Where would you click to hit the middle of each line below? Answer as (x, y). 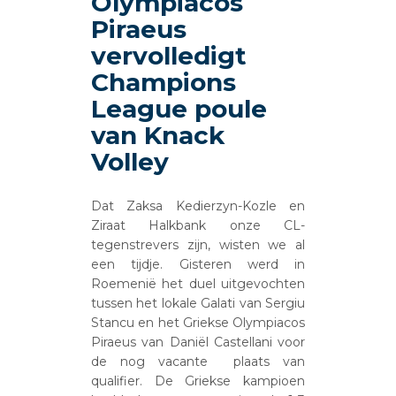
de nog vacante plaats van (198, 361)
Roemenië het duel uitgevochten (198, 283)
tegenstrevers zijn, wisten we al (198, 244)
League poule (179, 108)
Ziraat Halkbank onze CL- (198, 225)
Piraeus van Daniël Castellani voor (198, 342)
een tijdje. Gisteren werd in (198, 264)
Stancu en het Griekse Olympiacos (198, 322)
